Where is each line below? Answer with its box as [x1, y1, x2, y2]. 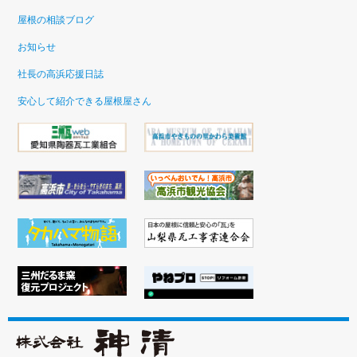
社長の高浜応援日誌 [18, 68, 104, 80]
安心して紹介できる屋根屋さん [18, 95, 151, 107]
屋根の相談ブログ [18, 14, 94, 25]
